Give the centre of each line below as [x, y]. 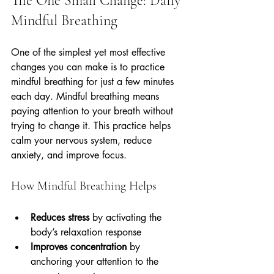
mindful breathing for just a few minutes [94, 82]
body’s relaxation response [89, 232]
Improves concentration [79, 247]
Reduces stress [60, 218]
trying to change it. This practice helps [92, 126]
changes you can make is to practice [89, 67]
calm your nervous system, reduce [83, 141]
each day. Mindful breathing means [87, 97]
